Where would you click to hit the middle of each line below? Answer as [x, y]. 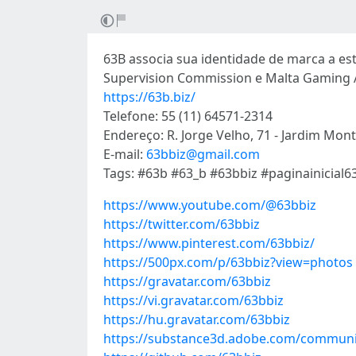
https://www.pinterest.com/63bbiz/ [209, 243]
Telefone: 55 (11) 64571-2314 [188, 116]
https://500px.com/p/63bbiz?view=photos [228, 262]
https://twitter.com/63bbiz [182, 224]
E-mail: [125, 154]
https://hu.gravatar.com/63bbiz [197, 319]
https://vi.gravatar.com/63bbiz [193, 300]
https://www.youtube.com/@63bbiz [210, 205]
